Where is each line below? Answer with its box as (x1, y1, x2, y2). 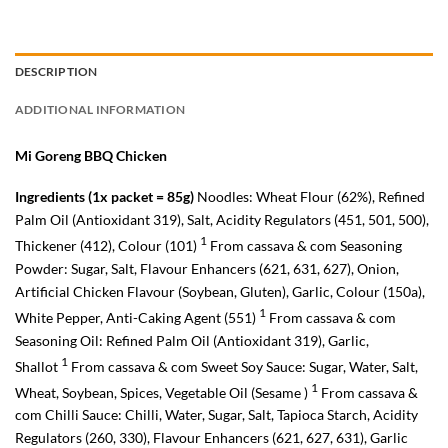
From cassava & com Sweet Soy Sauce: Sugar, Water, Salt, (68, 357, 418, 375)
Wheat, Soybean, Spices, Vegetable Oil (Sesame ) (15, 383, 311, 401)
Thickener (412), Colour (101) (15, 237, 200, 255)
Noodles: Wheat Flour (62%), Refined (194, 188, 425, 206)
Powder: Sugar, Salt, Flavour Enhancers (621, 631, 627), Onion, (15, 260, 399, 278)
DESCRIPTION (15, 65, 98, 79)
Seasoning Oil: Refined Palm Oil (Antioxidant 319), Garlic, (15, 331, 369, 349)
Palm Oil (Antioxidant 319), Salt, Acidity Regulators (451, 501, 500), (15, 211, 429, 229)
